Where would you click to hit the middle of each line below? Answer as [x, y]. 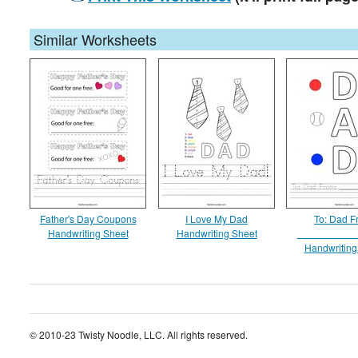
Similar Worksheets [95, 39]
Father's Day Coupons [88, 219]
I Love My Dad [217, 219]
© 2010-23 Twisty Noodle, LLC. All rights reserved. [139, 335]
